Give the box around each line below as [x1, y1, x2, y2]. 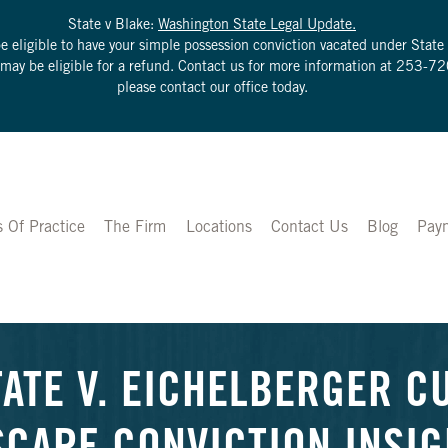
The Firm [104, 219, 167, 236]
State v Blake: [68, 19, 158, 33]
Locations [185, 219, 252, 236]
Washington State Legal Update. [158, 19, 356, 33]
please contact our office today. [116, 82, 308, 96]
